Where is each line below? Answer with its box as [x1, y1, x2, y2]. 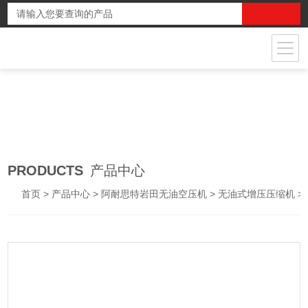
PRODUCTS [8, 163, 84, 178]
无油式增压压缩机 [218, 188, 296, 199]
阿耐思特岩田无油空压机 [101, 188, 208, 199]
